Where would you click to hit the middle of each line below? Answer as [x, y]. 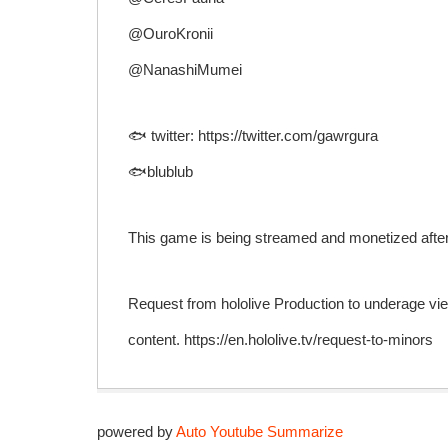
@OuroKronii [170, 34]
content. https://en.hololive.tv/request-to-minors [280, 340]
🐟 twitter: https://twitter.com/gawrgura [253, 136]
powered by [136, 432]
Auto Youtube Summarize [259, 432]
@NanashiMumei [185, 70]
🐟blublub [160, 172]
